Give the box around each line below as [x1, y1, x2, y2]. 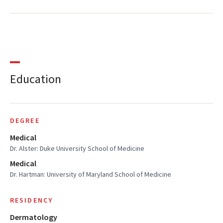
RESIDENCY [10, 195, 53, 205]
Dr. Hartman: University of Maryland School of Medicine [10, 169, 171, 179]
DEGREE [10, 115, 40, 125]
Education [10, 71, 61, 87]
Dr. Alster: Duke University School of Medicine [10, 143, 144, 153]
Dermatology [10, 212, 57, 222]
